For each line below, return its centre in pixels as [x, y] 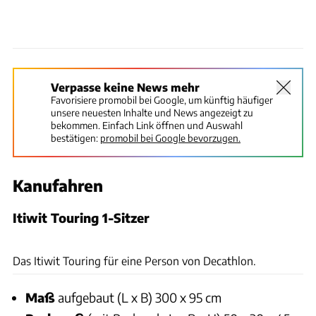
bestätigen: [74, 138]
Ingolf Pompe [286, 235]
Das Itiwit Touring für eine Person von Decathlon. [134, 260]
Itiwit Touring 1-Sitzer [81, 217]
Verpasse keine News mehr [125, 87]
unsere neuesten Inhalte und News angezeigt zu [152, 112]
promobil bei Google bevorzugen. [170, 138]
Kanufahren [58, 185]
